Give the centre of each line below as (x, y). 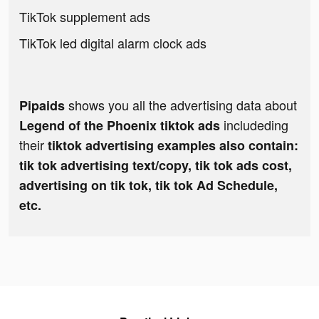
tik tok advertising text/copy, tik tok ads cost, (156, 166)
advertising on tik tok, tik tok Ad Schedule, (148, 185)
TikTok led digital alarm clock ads (113, 43)
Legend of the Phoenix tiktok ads (121, 126)
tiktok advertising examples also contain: (173, 146)
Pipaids (42, 106)
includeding (256, 125)
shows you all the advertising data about (181, 105)
